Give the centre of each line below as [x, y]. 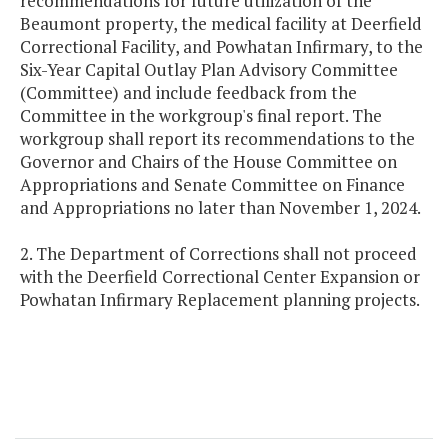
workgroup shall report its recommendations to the [217, 139]
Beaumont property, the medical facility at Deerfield [221, 24]
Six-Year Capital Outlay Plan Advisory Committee [209, 70]
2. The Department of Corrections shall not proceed [218, 254]
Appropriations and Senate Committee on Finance [212, 185]
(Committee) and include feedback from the [188, 93]
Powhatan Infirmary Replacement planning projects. [220, 300]
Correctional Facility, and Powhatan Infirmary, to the [221, 47]
